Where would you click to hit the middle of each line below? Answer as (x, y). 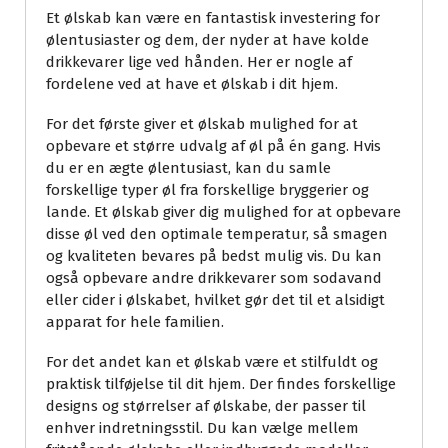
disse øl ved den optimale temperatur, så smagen (217, 234)
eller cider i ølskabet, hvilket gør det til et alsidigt (215, 300)
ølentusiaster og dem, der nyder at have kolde (207, 40)
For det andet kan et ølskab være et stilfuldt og (212, 362)
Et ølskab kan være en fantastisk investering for (213, 18)
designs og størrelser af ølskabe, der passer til (206, 406)
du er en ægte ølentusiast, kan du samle (188, 168)
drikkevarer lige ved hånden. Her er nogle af (199, 62)
